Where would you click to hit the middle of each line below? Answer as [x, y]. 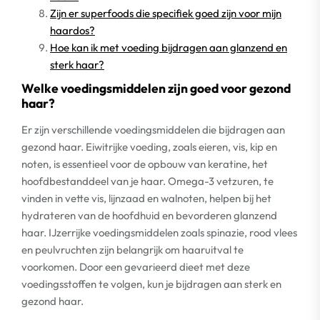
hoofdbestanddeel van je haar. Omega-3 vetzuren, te [147, 181]
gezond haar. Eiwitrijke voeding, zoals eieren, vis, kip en [149, 146]
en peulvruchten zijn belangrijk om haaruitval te [132, 249]
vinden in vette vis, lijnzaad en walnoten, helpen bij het [146, 198]
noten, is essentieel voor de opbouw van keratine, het [145, 164]
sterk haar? [77, 64]
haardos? [72, 30]
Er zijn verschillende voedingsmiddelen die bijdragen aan [153, 129]
